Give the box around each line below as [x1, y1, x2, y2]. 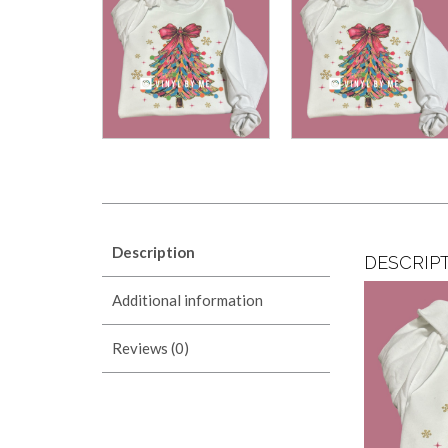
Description [112, 243, 195, 262]
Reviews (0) [112, 339, 189, 358]
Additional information [112, 291, 263, 310]
